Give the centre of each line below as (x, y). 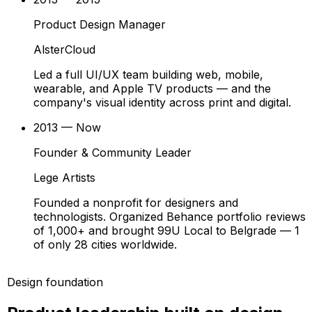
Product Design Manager (100, 25)
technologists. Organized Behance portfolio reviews (170, 217)
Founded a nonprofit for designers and (136, 203)
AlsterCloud (64, 50)
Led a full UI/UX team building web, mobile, (148, 75)
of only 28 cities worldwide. (105, 245)
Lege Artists (64, 178)
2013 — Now (67, 128)
